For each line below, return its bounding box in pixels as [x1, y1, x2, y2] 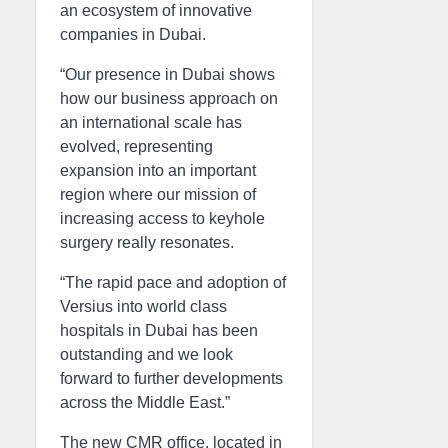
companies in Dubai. [60, 25, 206, 43]
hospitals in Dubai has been [60, 321, 258, 339]
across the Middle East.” [60, 393, 230, 411]
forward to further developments [60, 369, 283, 387]
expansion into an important [60, 161, 256, 179]
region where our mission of [60, 185, 256, 203]
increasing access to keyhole [60, 209, 265, 227]
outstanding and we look [60, 345, 233, 363]
